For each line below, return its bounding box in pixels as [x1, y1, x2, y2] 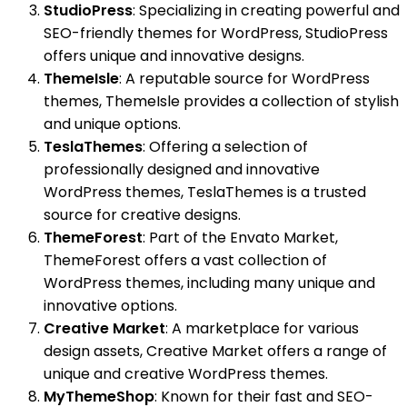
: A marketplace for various [165, 317, 359, 339]
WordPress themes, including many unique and [44, 272, 375, 293]
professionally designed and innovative [44, 158, 320, 180]
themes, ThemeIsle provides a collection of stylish [44, 90, 399, 112]
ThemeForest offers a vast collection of [44, 249, 327, 271]
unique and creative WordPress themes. [44, 362, 328, 384]
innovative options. [44, 294, 177, 316]
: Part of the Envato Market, [143, 226, 338, 248]
